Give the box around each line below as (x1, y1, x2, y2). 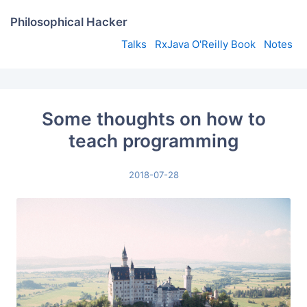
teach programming (69, 130, 238, 151)
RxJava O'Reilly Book (155, 38, 256, 51)
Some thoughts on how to (41, 108, 266, 130)
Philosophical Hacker (10, 15, 127, 29)
